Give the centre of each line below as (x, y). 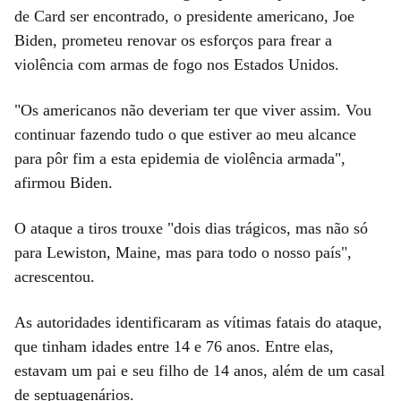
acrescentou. (55, 276)
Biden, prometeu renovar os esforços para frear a (173, 40)
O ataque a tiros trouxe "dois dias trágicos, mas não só (191, 228)
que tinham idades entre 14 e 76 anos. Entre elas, (174, 346)
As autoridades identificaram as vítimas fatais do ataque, (198, 322)
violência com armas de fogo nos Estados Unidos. (177, 64)
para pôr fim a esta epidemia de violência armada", (180, 158)
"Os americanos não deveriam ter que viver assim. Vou (193, 110)
